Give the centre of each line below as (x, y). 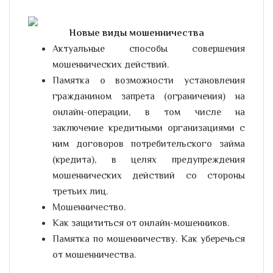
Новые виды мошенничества (136, 34)
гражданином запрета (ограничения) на (149, 97)
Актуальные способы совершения (149, 50)
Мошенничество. (89, 208)
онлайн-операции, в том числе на (149, 113)
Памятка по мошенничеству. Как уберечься (149, 240)
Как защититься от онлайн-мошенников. (141, 224)
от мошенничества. (94, 256)
